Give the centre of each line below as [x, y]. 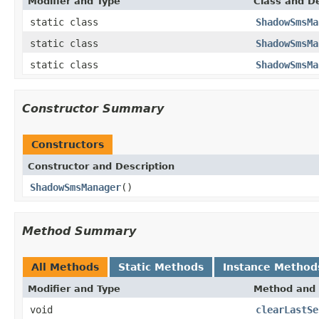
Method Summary [79, 231]
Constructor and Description [101, 166]
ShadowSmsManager [75, 187]
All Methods [65, 267]
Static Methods [161, 267]
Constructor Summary [93, 108]
